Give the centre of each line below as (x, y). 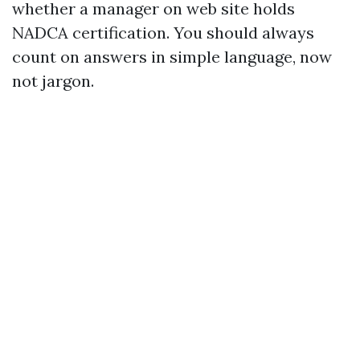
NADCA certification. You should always (163, 33)
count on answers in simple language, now (172, 57)
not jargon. (53, 81)
